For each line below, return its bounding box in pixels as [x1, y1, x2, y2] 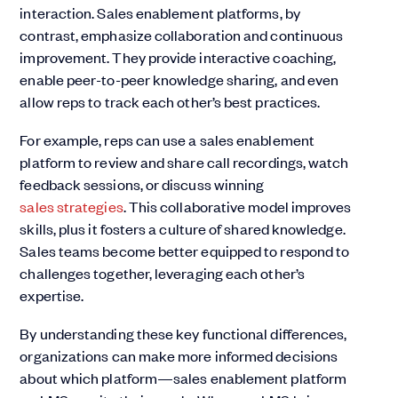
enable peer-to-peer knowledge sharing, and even [20, 69, 339, 90]
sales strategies [20, 196, 123, 217]
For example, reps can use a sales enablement [20, 130, 314, 150]
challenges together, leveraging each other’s [20, 263, 305, 283]
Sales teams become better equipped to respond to [20, 241, 350, 261]
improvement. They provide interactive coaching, [20, 47, 337, 68]
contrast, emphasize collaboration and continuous [20, 25, 344, 45]
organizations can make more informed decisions [20, 346, 338, 366]
